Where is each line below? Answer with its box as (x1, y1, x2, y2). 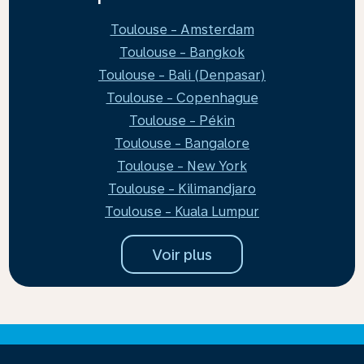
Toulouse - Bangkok (119, 45, 245, 60)
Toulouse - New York (117, 158, 247, 174)
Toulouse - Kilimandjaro (108, 181, 256, 197)
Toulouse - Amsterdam (110, 22, 254, 37)
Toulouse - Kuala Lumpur (105, 204, 259, 219)
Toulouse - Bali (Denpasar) (98, 67, 266, 83)
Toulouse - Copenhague (106, 90, 258, 106)
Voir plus (152, 245, 212, 263)
